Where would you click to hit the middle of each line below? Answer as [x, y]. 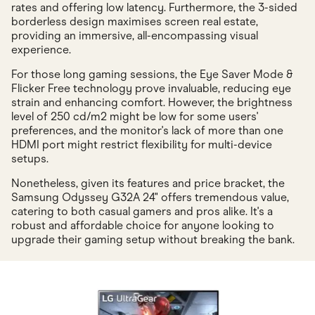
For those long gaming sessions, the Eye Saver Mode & [152, 75]
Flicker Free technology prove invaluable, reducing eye [151, 89]
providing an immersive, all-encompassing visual [135, 36]
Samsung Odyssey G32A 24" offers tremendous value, [150, 198]
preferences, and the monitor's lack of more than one [147, 131]
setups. [30, 159]
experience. [41, 50]
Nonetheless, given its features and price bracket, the [148, 184]
